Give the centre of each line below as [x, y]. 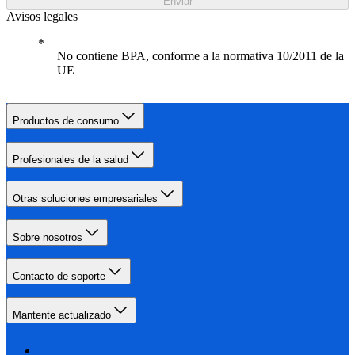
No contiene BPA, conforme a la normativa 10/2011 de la [200, 56]
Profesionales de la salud [71, 160]
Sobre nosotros [48, 238]
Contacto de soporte [59, 277]
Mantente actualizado [62, 315]
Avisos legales [42, 17]
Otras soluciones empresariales [85, 199]
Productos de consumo [66, 121]
